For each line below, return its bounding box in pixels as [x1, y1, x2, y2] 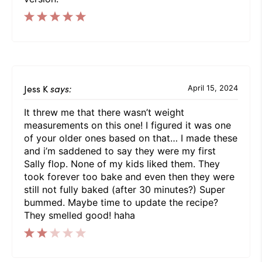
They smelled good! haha [24, 209, 135, 221]
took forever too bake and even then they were [24, 170, 235, 182]
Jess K [24, 81, 48, 95]
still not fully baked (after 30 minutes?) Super [24, 183, 225, 195]
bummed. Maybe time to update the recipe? [24, 196, 218, 208]
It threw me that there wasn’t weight [24, 106, 184, 118]
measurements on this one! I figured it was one [24, 119, 231, 131]
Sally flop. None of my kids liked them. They [24, 157, 220, 170]
